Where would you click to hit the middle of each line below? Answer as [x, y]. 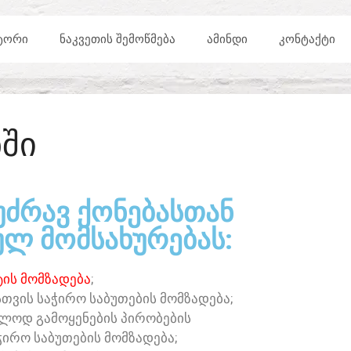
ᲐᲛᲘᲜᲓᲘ [227, 39]
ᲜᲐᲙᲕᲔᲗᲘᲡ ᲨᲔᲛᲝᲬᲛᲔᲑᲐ [118, 39]
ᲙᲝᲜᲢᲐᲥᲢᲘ [307, 39]
